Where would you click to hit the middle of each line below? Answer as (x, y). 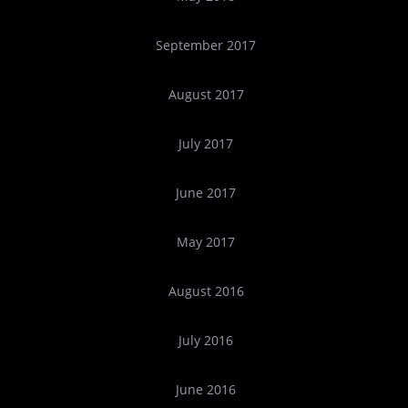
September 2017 (206, 46)
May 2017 (206, 242)
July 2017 (206, 144)
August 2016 (206, 291)
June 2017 (206, 193)
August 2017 (206, 95)
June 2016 (206, 390)
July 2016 (206, 341)
